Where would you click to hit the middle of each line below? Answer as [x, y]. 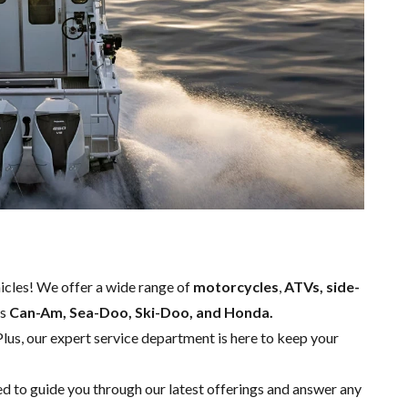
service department [154, 337]
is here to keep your [277, 337]
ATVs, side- [322, 286]
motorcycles [236, 286]
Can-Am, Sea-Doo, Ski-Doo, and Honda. [140, 311]
